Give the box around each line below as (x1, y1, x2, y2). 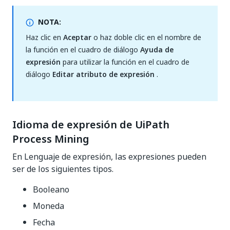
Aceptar (63, 32, 91, 43)
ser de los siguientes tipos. (12, 163, 113, 175)
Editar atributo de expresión (52, 69, 155, 80)
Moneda (33, 200, 64, 212)
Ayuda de (140, 44, 174, 55)
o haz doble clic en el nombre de (91, 32, 201, 43)
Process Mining (12, 131, 89, 147)
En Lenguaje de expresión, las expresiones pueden (12, 150, 206, 163)
